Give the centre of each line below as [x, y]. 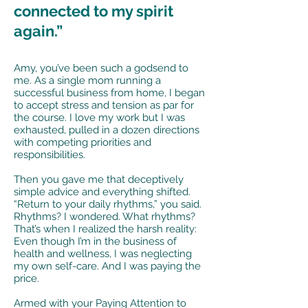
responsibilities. [49, 155]
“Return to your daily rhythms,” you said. [108, 204]
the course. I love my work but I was [99, 118]
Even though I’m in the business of [95, 241]
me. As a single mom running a [87, 80]
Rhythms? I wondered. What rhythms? [104, 217]
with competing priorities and [82, 142]
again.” [38, 31]
